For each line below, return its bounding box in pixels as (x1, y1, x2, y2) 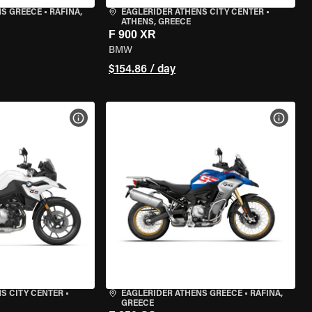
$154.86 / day (108, 64, 175, 75)
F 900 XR (108, 29, 156, 40)
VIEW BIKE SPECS (85, 114, 157, 122)
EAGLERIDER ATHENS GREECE (120, 290, 242, 298)
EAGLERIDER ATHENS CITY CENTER (120, 8, 264, 17)
